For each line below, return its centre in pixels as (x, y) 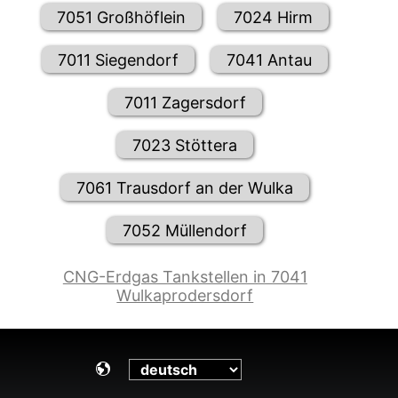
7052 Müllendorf (185, 230)
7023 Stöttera (185, 145)
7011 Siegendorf (119, 60)
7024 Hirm (274, 17)
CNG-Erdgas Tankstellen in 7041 (185, 277)
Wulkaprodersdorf (185, 296)
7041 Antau (270, 60)
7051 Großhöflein (122, 17)
